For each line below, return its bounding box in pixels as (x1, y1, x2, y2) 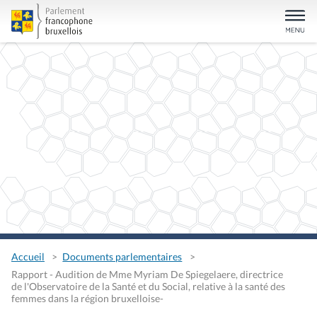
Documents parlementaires (62, 250, 183, 263)
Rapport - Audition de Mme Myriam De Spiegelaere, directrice (11, 267, 283, 280)
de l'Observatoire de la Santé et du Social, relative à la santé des (11, 279, 285, 292)
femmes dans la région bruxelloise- (11, 292, 163, 304)
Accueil (11, 250, 45, 263)
